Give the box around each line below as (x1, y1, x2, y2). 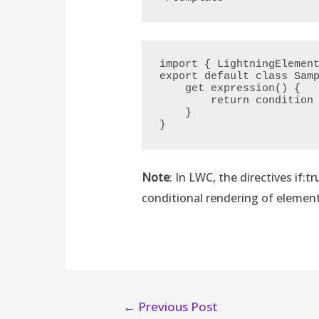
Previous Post (135, 298, 218, 315)
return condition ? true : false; (159, 95, 211, 108)
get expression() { (159, 83, 186, 95)
